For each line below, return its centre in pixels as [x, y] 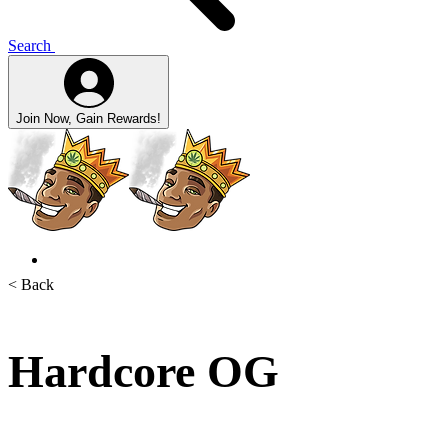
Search [29, 46]
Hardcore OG [143, 372]
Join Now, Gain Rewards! [88, 119]
